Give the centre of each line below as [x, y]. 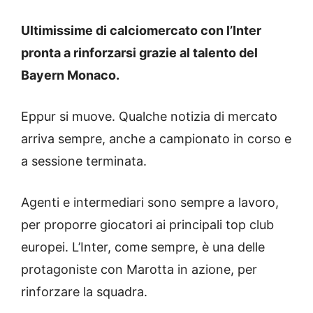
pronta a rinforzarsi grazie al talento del [139, 53]
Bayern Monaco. [70, 75]
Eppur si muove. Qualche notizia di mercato [149, 117]
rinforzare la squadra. [84, 292]
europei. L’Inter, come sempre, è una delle [143, 247]
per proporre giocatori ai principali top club [147, 225]
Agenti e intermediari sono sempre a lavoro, [150, 203]
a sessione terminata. [84, 161]
